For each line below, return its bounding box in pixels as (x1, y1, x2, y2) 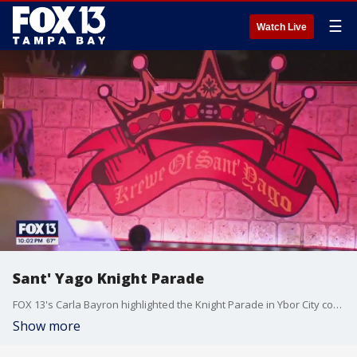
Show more (13, 317, 80, 335)
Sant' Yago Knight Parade (13, 269, 204, 288)
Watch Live (257, 22, 307, 33)
